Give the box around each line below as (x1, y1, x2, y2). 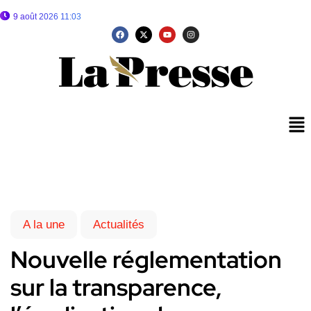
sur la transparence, (10, 271, 222, 303)
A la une (23, 218, 65, 232)
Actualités (93, 218, 144, 232)
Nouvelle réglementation (10, 244, 282, 276)
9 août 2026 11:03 (13, 12, 81, 22)
